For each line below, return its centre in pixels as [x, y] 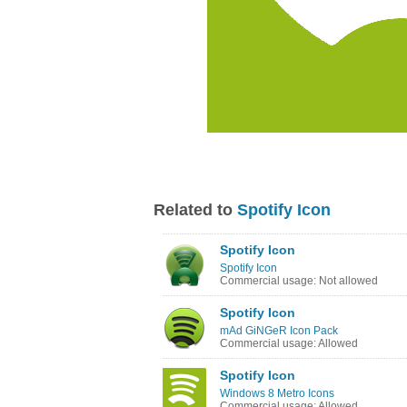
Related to [195, 210]
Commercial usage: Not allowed [299, 281]
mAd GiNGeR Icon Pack [279, 331]
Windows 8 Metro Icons [277, 393]
